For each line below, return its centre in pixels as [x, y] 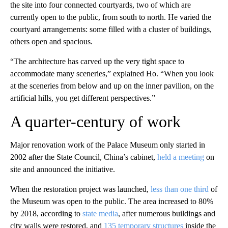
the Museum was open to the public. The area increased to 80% [112, 201]
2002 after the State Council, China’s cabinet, [84, 157]
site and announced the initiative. [63, 169]
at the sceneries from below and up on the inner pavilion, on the [112, 86]
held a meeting [181, 157]
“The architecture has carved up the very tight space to [97, 61]
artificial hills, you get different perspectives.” [83, 98]
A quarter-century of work [95, 122]
